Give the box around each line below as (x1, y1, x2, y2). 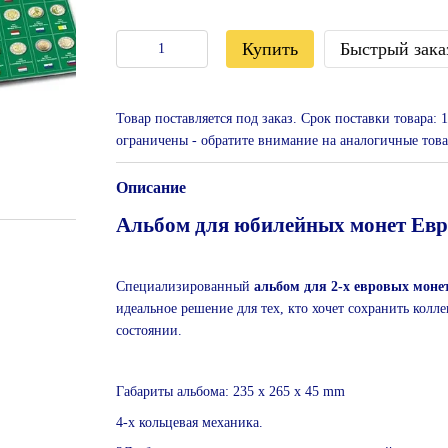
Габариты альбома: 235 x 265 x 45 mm (115, 384, 345, 400)
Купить (241, 39, 298, 59)
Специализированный (115, 279, 254, 295)
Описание (115, 179, 186, 196)
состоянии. (115, 323, 182, 339)
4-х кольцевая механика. (115, 414, 263, 430)
